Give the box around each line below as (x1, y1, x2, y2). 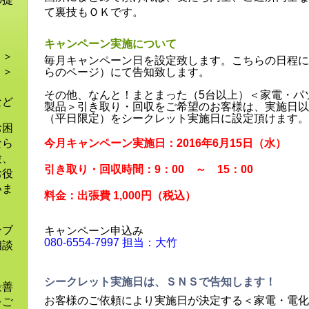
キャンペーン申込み (44, 224, 143, 237)
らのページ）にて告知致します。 (44, 66, 210, 78)
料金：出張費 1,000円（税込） (44, 189, 196, 201)
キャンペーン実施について (44, 38, 177, 50)
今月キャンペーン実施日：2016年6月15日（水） (44, 137, 286, 149)
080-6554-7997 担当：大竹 (44, 236, 177, 248)
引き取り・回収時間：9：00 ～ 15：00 (44, 163, 253, 175)
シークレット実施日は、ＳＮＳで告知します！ (44, 276, 276, 288)
